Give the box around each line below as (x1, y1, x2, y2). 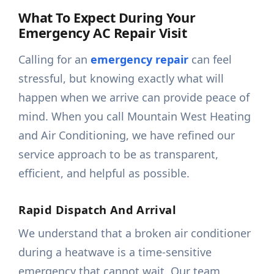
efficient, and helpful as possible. (18, 166, 190, 181)
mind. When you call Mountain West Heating (18, 109, 251, 124)
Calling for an (18, 52, 91, 67)
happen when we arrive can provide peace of (18, 90, 250, 105)
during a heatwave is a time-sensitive (18, 245, 212, 260)
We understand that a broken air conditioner (18, 226, 251, 241)
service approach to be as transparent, (18, 147, 219, 162)
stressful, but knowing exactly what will (18, 71, 224, 86)
